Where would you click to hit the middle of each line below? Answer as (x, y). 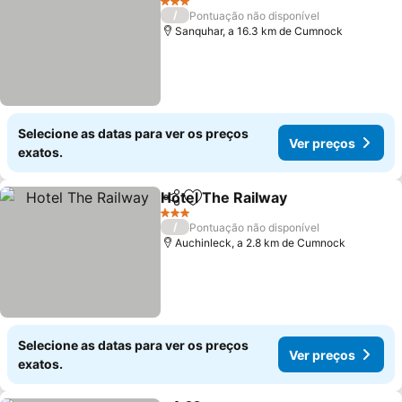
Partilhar (187, 205)
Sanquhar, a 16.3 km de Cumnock (259, 31)
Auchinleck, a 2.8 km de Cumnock (261, 243)
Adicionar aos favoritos (271, 207)
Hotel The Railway (224, 197)
